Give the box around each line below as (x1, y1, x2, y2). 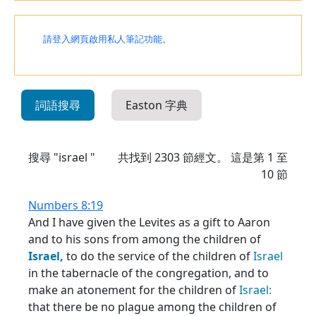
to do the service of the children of (63, 248, 253, 264)
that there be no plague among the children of (28, 299, 276, 315)
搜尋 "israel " (28, 150, 95, 165)
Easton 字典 (126, 97, 188, 113)
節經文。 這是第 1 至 (180, 150, 288, 165)
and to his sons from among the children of (28, 231, 261, 247)
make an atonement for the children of (28, 282, 239, 298)
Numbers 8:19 (28, 197, 103, 213)
